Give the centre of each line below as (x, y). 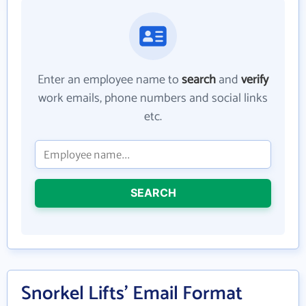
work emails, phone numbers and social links (153, 98)
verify (255, 80)
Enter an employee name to (110, 80)
